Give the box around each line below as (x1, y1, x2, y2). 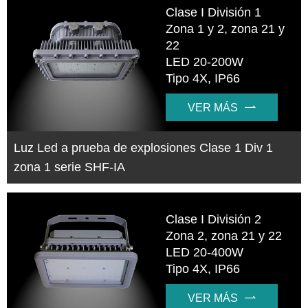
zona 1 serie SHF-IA (14, 159, 125, 174)
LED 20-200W (166, 54, 244, 69)
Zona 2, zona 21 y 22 (166, 228, 283, 243)
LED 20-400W (166, 245, 244, 259)
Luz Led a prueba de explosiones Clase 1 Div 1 (14, 140, 273, 155)
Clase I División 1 (166, 5, 262, 19)
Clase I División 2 (166, 212, 262, 226)
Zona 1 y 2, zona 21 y (166, 21, 285, 36)
